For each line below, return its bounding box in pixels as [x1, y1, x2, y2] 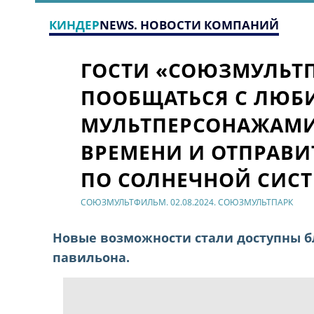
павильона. [53, 248, 134, 266]
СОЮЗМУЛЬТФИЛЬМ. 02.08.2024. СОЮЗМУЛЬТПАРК [81, 196, 294, 208]
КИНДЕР [49, 17, 100, 33]
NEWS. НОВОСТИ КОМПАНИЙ [100, 17, 279, 33]
